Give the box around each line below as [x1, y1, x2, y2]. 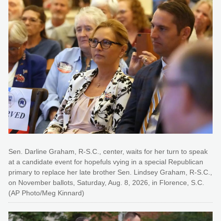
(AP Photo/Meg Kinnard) [8, 189, 84, 197]
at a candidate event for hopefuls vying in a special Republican [8, 158, 203, 166]
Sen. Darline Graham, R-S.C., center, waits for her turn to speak [8, 147, 208, 156]
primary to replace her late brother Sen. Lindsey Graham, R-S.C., [8, 168, 212, 177]
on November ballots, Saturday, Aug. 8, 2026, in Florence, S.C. [8, 179, 204, 187]
